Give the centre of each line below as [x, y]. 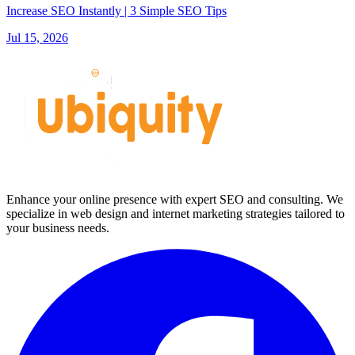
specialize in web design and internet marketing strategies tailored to [176, 213]
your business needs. [58, 227]
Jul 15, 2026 [37, 37]
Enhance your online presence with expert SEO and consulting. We [175, 199]
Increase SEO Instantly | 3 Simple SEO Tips [116, 10]
